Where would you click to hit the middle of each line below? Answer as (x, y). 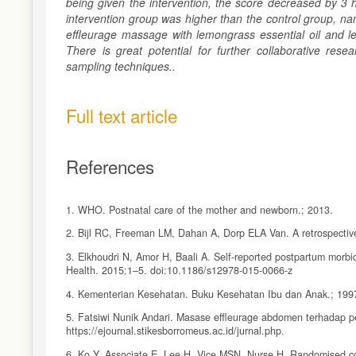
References (110, 166)
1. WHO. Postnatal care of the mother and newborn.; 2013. (199, 209)
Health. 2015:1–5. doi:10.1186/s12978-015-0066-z (179, 270)
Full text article (122, 115)
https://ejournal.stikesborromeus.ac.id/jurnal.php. (175, 331)
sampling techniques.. (121, 66)
